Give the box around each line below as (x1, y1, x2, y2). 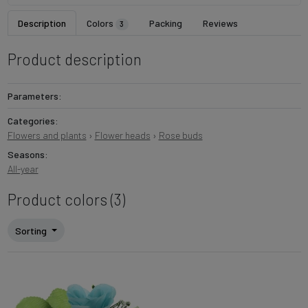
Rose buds (158, 129, 203, 142)
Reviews (203, 17, 239, 30)
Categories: (7, 115, 58, 127)
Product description (7, 49, 142, 69)
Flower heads (94, 129, 151, 142)
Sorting (15, 224, 47, 236)
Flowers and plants (7, 129, 87, 142)
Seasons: (7, 148, 48, 161)
